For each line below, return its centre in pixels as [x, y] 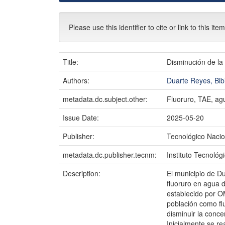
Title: [72, 62]
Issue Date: [82, 118]
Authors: [77, 80]
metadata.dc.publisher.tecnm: [111, 155]
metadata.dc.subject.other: [106, 99]
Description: [83, 173]
